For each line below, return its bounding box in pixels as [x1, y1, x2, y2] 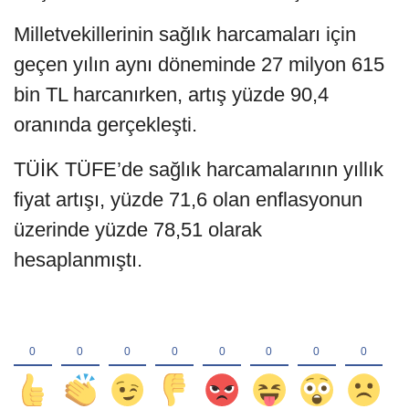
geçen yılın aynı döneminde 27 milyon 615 [14, 52, 384, 76]
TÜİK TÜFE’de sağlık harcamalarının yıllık [14, 157, 383, 181]
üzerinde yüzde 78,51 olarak [14, 217, 262, 241]
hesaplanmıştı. [14, 247, 142, 271]
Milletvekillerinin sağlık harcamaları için [14, 22, 356, 46]
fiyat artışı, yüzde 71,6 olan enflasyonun [14, 187, 362, 211]
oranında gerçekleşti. [14, 112, 197, 136]
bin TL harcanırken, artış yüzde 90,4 [14, 82, 329, 106]
